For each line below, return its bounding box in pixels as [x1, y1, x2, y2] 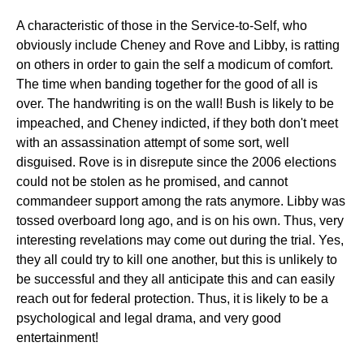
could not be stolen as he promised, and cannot [16, 175, 288, 188]
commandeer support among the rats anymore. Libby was [16, 194, 345, 208]
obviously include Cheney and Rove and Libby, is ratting [16, 38, 340, 52]
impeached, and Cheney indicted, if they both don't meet [16, 116, 338, 130]
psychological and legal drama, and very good [16, 311, 281, 325]
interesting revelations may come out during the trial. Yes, [16, 233, 344, 247]
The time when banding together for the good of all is [16, 77, 318, 91]
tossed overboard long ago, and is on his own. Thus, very [16, 214, 344, 227]
